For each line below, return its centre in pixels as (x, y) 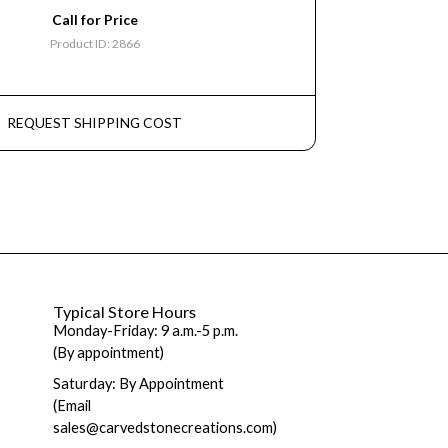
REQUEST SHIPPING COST (95, 123)
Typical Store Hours (125, 312)
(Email (72, 406)
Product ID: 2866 (94, 44)
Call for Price (94, 19)
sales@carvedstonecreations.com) (165, 428)
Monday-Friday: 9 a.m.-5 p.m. (146, 331)
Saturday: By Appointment (139, 384)
